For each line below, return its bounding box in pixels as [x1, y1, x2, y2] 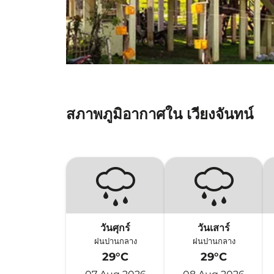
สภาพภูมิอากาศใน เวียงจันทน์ [66, 105, 253, 123]
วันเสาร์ [198, 222, 231, 234]
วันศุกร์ [100, 222, 131, 234]
